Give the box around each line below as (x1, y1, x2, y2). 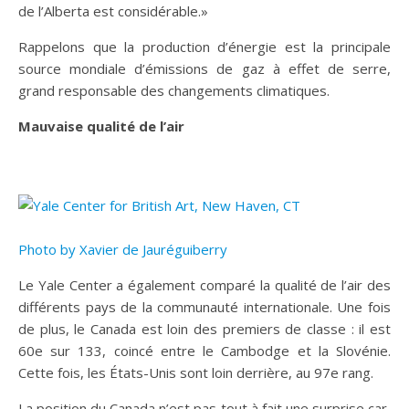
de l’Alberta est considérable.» (18, 2, 208, 20)
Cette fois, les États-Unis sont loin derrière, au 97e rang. (18, 363, 373, 382)
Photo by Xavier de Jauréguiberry (18, 240, 227, 258)
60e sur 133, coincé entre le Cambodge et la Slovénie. (18, 341, 391, 360)
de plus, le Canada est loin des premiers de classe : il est (18, 320, 391, 338)
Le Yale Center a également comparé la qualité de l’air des (18, 276, 391, 294)
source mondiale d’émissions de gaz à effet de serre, (18, 59, 391, 78)
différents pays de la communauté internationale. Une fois (18, 298, 391, 316)
